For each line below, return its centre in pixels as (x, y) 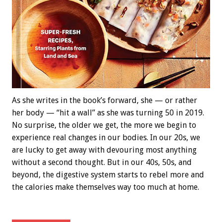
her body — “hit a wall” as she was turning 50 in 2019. (108, 112)
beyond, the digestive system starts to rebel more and (108, 174)
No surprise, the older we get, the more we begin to (104, 125)
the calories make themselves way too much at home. (106, 187)
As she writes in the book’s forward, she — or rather (105, 100)
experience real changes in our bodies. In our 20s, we (106, 137)
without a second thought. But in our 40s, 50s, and (102, 162)
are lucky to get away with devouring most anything (104, 150)
